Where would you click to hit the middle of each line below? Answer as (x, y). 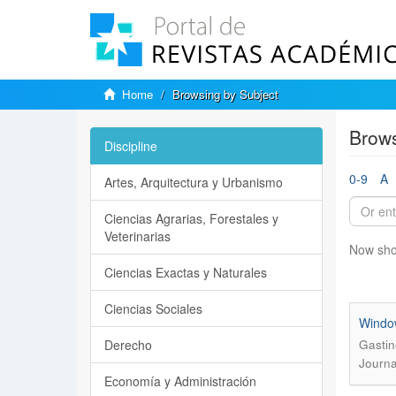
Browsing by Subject (225, 94)
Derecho (128, 345)
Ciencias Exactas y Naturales (186, 272)
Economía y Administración (180, 381)
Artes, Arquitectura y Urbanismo (194, 182)
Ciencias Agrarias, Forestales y (191, 218)
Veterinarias (137, 236)
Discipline (131, 146)
